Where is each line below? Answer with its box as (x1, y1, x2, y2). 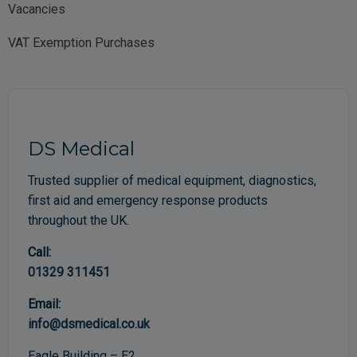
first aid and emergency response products (28, 193, 268, 209)
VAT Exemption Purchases (8, 35, 155, 51)
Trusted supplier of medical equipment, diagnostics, (28, 173, 316, 189)
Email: (28, 296, 61, 312)
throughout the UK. (28, 213, 129, 229)
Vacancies (8, 2, 65, 18)
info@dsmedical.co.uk (28, 316, 150, 332)
